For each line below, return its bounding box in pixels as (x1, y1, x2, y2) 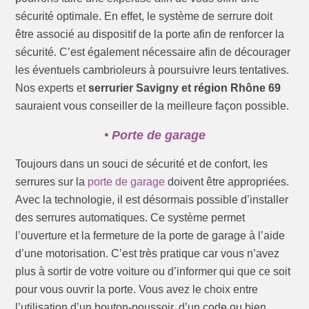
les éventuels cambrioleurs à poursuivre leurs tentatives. (15, 64, 290, 77)
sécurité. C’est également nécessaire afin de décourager (15, 46, 291, 59)
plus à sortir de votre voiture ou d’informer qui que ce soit (15, 266, 291, 278)
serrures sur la (15, 176, 88, 188)
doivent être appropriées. (165, 176, 290, 188)
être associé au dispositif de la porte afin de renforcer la (15, 28, 285, 41)
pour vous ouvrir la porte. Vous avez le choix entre (15, 283, 259, 296)
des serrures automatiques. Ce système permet (15, 212, 246, 224)
